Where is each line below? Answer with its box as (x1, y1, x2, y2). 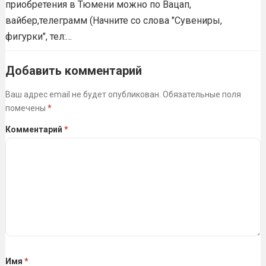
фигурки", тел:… (5, 30, 72, 42)
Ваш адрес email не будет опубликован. (5, 89, 161, 99)
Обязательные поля (162, 89, 241, 99)
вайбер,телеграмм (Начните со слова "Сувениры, (5, 14, 222, 26)
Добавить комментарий (5, 63, 142, 78)
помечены (5, 103, 47, 113)
